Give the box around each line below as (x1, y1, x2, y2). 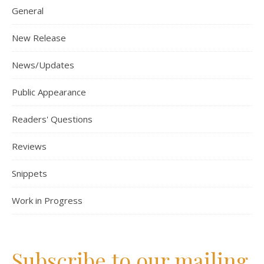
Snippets (12, 167, 47, 179)
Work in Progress (12, 194, 82, 206)
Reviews (12, 140, 47, 152)
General (12, 4, 44, 16)
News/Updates (12, 58, 74, 71)
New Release (12, 31, 66, 44)
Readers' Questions (12, 113, 93, 125)
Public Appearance (12, 85, 86, 98)
